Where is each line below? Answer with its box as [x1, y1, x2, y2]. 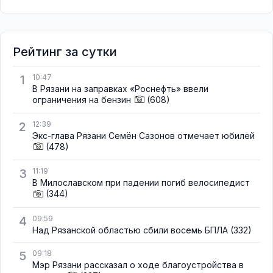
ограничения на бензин [32, 94, 131, 105]
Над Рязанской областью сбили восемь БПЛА [32, 224, 228, 235]
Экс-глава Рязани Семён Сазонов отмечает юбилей [32, 130, 255, 141]
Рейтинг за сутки [13, 44, 117, 59]
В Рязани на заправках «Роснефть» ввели [32, 83, 208, 94]
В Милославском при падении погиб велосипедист [32, 177, 250, 188]
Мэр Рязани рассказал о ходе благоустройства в [32, 259, 244, 270]
